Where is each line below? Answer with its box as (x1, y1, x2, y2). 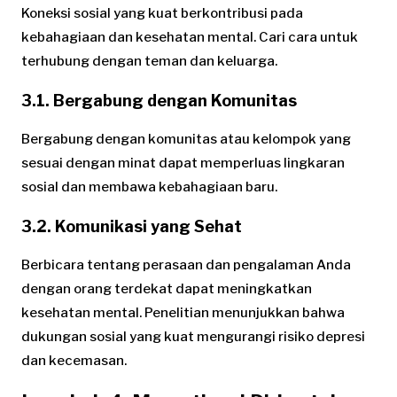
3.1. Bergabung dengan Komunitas (21, 91, 297, 111)
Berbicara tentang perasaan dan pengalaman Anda (21, 256, 351, 273)
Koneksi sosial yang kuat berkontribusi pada (21, 5, 303, 22)
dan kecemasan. (21, 352, 127, 369)
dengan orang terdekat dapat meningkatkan (21, 280, 312, 297)
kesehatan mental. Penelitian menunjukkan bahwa (21, 304, 345, 321)
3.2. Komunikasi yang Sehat (21, 217, 242, 237)
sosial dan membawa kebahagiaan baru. (21, 179, 277, 196)
